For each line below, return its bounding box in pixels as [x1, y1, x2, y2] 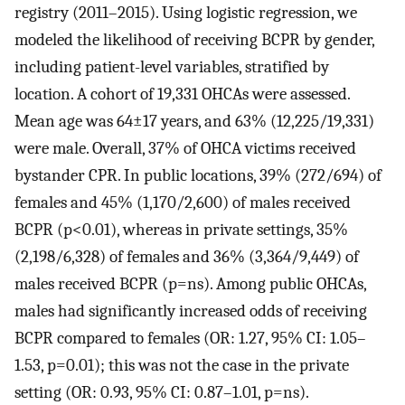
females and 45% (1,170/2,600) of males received [14, 193, 351, 213]
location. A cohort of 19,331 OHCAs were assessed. [14, 84, 350, 105]
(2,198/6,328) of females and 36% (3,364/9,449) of [14, 247, 359, 268]
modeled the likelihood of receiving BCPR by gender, [14, 30, 374, 51]
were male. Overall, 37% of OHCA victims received [14, 138, 356, 159]
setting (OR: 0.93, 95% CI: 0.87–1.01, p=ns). [14, 382, 308, 403]
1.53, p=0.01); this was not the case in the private [14, 355, 349, 376]
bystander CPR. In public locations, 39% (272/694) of [14, 165, 381, 186]
